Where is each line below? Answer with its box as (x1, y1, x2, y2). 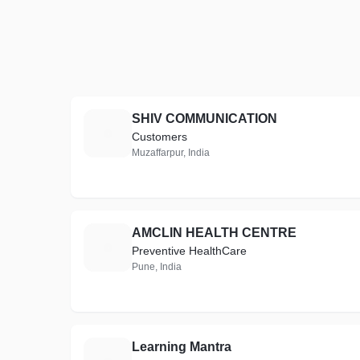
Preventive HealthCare (132, 244, 247, 257)
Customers (132, 130, 187, 143)
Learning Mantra (132, 340, 231, 354)
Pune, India (132, 261, 182, 272)
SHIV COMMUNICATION (132, 112, 277, 125)
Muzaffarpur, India (132, 147, 210, 158)
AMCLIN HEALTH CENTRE (132, 226, 297, 239)
